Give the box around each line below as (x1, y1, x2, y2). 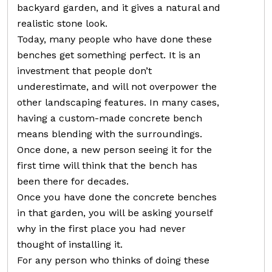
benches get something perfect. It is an (17, 49, 200, 61)
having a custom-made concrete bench (17, 112, 202, 124)
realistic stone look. (17, 18, 107, 30)
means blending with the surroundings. (17, 128, 202, 140)
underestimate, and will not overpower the (17, 81, 217, 93)
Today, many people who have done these (17, 33, 212, 46)
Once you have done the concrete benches (17, 191, 217, 203)
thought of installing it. (17, 239, 123, 251)
